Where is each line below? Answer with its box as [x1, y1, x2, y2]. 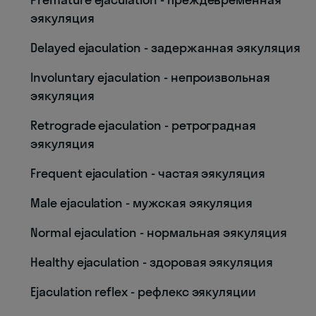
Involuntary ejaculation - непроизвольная [30, 69, 270, 85]
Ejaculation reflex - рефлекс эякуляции [30, 284, 257, 300]
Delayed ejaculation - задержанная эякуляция [30, 39, 300, 56]
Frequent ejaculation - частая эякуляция [30, 165, 266, 181]
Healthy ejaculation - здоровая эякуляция [30, 254, 273, 270]
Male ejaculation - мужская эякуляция [30, 195, 253, 211]
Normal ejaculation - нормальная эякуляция [30, 224, 287, 241]
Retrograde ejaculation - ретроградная [30, 117, 257, 133]
